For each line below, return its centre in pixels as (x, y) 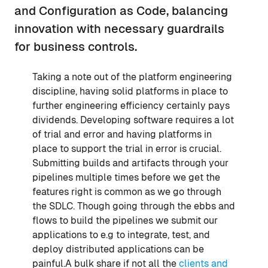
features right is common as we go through (127, 191)
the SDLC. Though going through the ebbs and (134, 206)
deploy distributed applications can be (118, 249)
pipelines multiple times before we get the (126, 177)
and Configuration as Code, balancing (121, 10)
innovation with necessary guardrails (119, 28)
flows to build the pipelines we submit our (125, 220)
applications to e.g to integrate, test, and (121, 234)
